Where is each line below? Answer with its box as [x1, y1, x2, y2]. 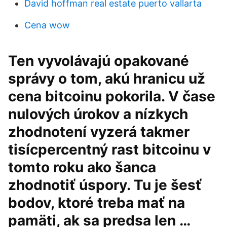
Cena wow [24, 20, 70, 30]
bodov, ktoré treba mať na [8, 194, 185, 211]
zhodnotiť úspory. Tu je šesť [8, 176, 202, 194]
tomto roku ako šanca [8, 159, 156, 176]
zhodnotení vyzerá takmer [8, 123, 190, 140]
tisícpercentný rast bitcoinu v [8, 141, 211, 158]
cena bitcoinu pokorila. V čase [8, 88, 215, 105]
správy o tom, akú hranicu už [8, 70, 205, 87]
